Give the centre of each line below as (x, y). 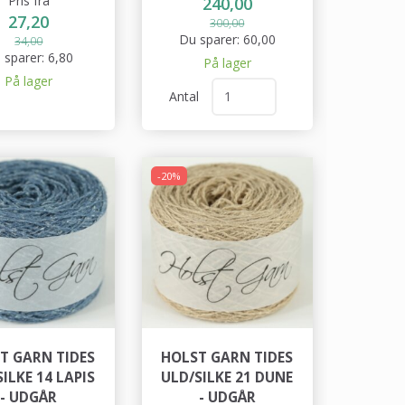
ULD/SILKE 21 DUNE (227, 377)
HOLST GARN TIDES (227, 358)
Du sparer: (211, 39)
